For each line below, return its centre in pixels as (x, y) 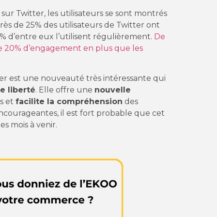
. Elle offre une (65, 90)
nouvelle (113, 90)
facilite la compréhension (69, 102)
